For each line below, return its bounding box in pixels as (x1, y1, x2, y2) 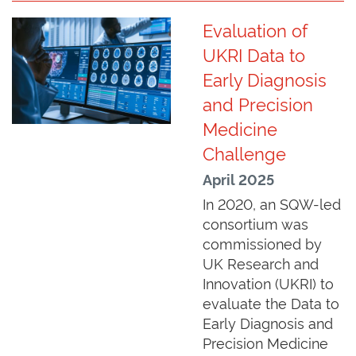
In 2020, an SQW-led (203, 193, 341, 214)
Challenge (203, 141, 286, 165)
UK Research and (203, 253, 319, 273)
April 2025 (203, 169, 274, 189)
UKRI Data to (203, 42, 305, 67)
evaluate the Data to (203, 292, 339, 313)
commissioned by (203, 233, 322, 253)
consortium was (203, 213, 308, 234)
